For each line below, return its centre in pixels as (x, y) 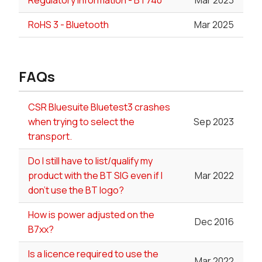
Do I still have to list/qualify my (90, 161)
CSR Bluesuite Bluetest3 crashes (99, 107)
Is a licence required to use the (93, 254)
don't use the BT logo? (76, 190)
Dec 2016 (214, 222)
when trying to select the (81, 121)
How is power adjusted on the (91, 214)
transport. (50, 136)
